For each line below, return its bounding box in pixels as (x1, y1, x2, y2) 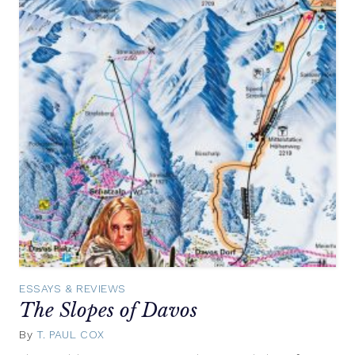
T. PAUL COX (36, 328, 105, 342)
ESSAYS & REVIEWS (19, 281, 126, 295)
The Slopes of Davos (19, 298, 197, 322)
